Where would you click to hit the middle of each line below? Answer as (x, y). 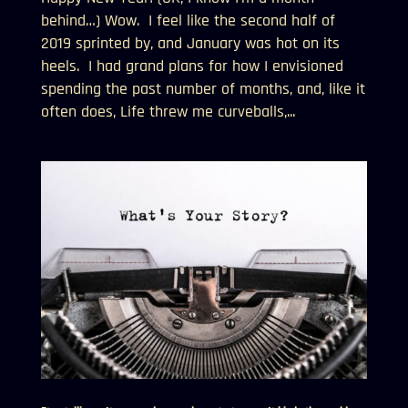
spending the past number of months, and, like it (203, 89)
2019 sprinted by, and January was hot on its (190, 44)
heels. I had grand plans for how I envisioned (192, 66)
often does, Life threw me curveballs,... (168, 112)
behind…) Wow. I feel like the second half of (188, 21)
